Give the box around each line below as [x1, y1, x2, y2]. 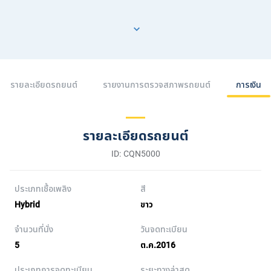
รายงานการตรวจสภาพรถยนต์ [102, 78, 211, 91]
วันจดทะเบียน [140, 223, 188, 236]
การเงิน [235, 78, 261, 91]
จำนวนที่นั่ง [15, 223, 53, 236]
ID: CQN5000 [111, 147, 160, 160]
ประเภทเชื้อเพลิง [15, 182, 71, 195]
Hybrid [15, 198, 40, 211]
